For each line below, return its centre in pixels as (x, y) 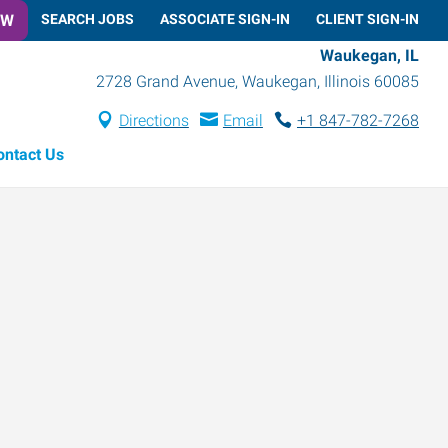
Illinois (347, 81)
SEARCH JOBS (87, 18)
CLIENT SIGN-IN (367, 18)
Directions (153, 120)
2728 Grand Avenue (165, 81)
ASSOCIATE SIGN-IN (225, 18)
